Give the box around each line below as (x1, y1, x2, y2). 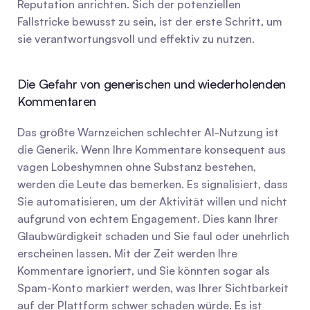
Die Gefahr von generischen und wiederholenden (17, 76, 286, 91)
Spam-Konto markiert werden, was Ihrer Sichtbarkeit (17, 281, 289, 295)
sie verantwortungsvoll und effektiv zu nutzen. (17, 32, 255, 46)
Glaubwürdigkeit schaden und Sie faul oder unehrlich (17, 229, 289, 243)
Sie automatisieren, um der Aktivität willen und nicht (17, 194, 287, 208)
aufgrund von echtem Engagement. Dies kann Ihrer (17, 212, 278, 226)
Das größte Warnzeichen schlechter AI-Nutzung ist (17, 125, 279, 139)
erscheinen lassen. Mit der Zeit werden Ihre (17, 246, 237, 260)
